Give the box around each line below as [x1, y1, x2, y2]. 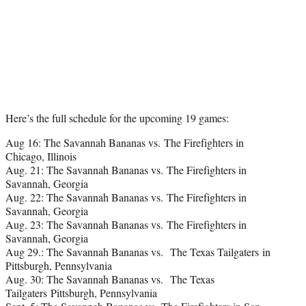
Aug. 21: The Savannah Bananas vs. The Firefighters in [5, 163, 247, 178]
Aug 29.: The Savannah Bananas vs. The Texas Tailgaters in [5, 245, 270, 260]
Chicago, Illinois [5, 149, 76, 164]
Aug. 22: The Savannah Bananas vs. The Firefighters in [5, 190, 247, 205]
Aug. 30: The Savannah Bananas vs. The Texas [5, 272, 214, 287]
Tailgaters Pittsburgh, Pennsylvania [5, 286, 157, 301]
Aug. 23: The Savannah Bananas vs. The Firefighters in [5, 217, 247, 232]
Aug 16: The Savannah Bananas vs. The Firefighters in [5, 135, 244, 150]
